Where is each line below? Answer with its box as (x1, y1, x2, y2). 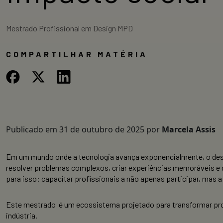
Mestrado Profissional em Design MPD (6, 23, 133, 33)
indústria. (6, 211, 37, 221)
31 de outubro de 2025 (59, 124, 146, 135)
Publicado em (6, 124, 59, 135)
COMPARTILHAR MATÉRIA (6, 49, 148, 59)
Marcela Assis (162, 124, 216, 135)
